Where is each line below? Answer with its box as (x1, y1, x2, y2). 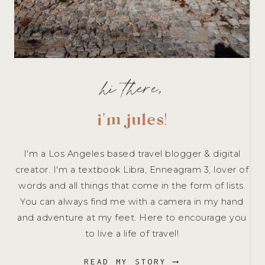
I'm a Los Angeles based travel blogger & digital (23, 148, 241, 160)
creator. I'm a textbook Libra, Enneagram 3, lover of (15, 164, 248, 176)
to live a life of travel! (85, 228, 179, 240)
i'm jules (96, 109, 164, 136)
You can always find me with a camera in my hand (20, 196, 244, 208)
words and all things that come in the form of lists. (18, 180, 245, 192)
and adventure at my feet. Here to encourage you (17, 212, 247, 224)
